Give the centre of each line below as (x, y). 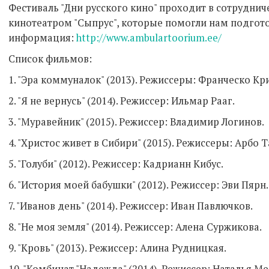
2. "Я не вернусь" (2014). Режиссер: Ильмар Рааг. (122, 101)
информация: (42, 38)
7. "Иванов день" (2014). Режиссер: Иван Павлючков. (131, 206)
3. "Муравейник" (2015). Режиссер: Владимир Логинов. (136, 122)
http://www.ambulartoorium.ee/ (150, 38)
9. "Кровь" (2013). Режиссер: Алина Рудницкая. (117, 248)
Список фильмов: (50, 59)
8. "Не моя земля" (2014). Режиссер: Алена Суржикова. (135, 227)
